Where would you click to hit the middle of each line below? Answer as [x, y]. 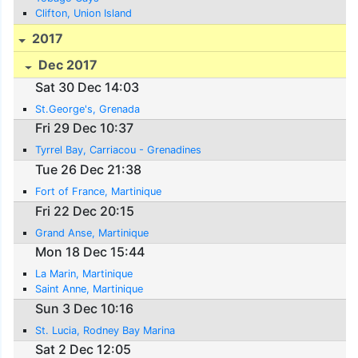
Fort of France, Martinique [99, 191]
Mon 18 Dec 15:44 [90, 252]
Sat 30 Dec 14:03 [88, 87]
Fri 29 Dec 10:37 [85, 128]
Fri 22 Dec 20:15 [85, 211]
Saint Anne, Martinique [89, 289]
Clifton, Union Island [84, 13]
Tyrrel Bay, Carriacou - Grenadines [119, 150]
